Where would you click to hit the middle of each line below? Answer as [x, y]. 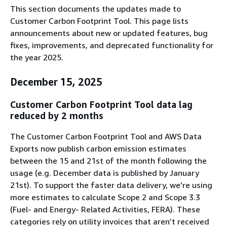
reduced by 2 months [57, 116]
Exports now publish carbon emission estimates [98, 149]
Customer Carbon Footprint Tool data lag [101, 105]
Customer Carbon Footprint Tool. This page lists [99, 21]
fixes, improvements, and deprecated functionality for [112, 45]
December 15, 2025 [56, 82]
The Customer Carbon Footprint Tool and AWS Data [106, 137]
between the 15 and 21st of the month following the [108, 161]
